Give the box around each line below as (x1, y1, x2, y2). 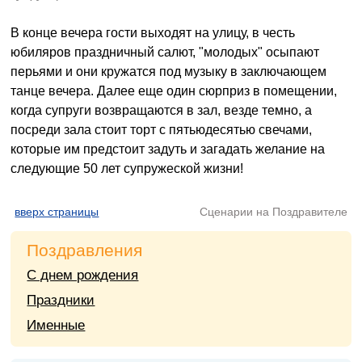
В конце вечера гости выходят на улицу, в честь (11, 26, 296, 40)
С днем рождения (27, 267, 139, 283)
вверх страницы (15, 205, 99, 218)
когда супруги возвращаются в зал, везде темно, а (11, 103, 313, 117)
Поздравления (27, 241, 143, 259)
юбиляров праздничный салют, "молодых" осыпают (11, 45, 320, 59)
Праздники (27, 293, 95, 308)
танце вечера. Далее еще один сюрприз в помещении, (11, 84, 338, 98)
